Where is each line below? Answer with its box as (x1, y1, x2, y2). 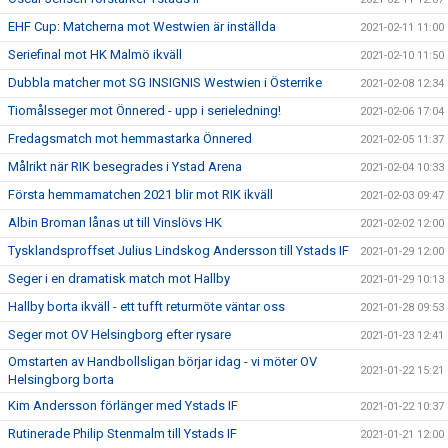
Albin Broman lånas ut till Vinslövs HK (8, 215, 222, 230)
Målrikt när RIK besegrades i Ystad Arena (8, 159, 242, 174)
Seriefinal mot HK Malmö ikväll (8, 47, 182, 62)
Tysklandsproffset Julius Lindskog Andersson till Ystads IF (8, 243, 349, 258)
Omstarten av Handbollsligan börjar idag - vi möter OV (8, 354, 317, 369)
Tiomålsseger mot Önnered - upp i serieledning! (8, 103, 281, 118)
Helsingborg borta (8, 372, 114, 387)
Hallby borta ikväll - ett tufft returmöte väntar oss (8, 299, 285, 314)
